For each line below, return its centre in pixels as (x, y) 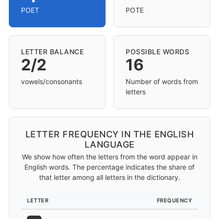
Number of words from (162, 81)
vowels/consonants (52, 81)
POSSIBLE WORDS (157, 52)
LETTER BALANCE (52, 52)
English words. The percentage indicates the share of (109, 167)
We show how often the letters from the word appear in (109, 157)
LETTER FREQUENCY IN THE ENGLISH (109, 134)
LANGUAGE (109, 144)
